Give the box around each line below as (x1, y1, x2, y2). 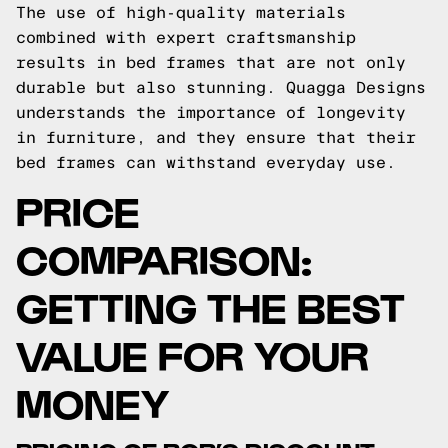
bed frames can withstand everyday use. (16, 154, 396, 171)
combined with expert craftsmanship (16, 29, 356, 46)
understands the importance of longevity (16, 104, 406, 121)
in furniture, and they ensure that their (16, 129, 416, 146)
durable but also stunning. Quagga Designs (16, 79, 426, 96)
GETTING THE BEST (16, 281, 405, 330)
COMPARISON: (16, 233, 312, 282)
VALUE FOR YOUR (16, 329, 369, 378)
